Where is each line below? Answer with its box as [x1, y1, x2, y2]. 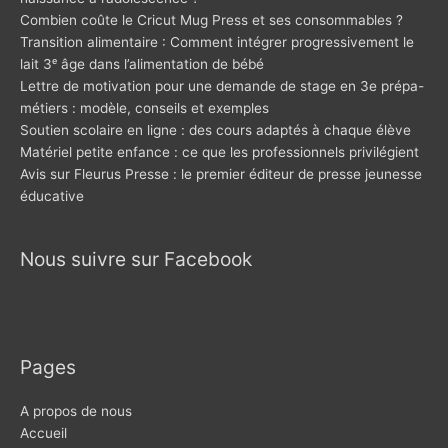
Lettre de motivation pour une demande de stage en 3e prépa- [20, 77, 424, 94]
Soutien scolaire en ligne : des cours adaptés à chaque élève [20, 121, 411, 138]
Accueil [20, 424, 67, 441]
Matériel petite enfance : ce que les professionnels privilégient [20, 143, 419, 160]
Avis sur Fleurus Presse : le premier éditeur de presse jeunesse [20, 165, 422, 182]
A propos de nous [20, 402, 132, 419]
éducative [20, 187, 84, 204]
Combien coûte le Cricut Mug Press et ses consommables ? [20, 11, 403, 28]
